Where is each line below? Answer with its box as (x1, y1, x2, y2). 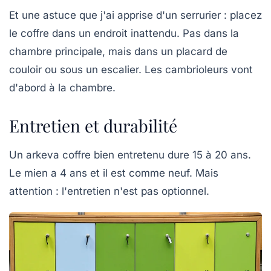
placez (230, 9, 262, 22)
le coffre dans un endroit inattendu (9, 27, 177, 40)
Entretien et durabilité (9, 114, 177, 137)
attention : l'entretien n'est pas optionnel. (9, 185, 209, 198)
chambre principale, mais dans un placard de (9, 45, 227, 58)
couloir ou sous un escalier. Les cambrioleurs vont (9, 64, 253, 76)
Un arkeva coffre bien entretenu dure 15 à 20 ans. (9, 149, 251, 162)
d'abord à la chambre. (9, 82, 116, 94)
